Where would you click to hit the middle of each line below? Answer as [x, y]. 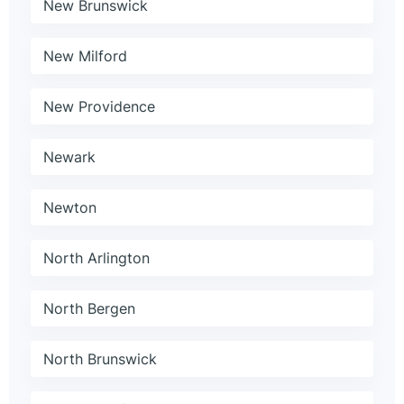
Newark [69, 157]
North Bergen [89, 309]
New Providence [99, 107]
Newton [70, 208]
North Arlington [96, 258]
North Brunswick [100, 359]
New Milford [85, 56]
